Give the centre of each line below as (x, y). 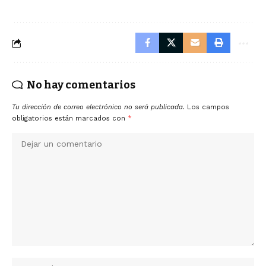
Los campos (208, 107)
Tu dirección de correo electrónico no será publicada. (98, 107)
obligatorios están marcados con (70, 118)
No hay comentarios (81, 85)
